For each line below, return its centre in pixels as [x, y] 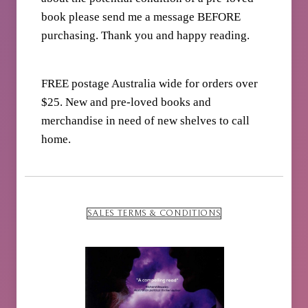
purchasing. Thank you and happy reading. [146, 36]
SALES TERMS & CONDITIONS [154, 214]
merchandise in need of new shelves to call [146, 121]
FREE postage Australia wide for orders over [150, 84]
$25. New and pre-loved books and [126, 102]
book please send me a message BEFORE [141, 17]
